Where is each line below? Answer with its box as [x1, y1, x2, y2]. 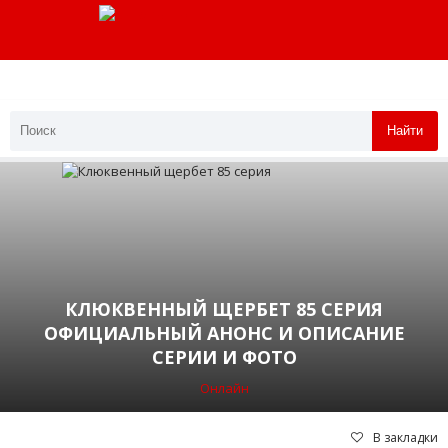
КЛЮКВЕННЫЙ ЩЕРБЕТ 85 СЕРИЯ [65, 296, 383, 321]
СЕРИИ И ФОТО [151, 344, 297, 369]
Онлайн [199, 378, 249, 397]
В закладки [373, 428, 438, 446]
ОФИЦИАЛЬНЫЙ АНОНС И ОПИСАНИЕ [43, 320, 405, 345]
